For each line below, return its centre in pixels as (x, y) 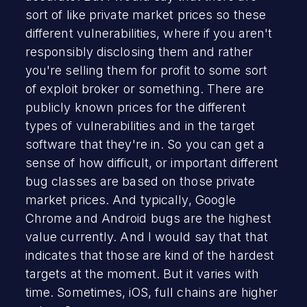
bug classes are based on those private (140, 181)
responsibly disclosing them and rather (139, 51)
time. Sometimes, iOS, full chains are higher (151, 292)
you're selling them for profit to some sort (146, 70)
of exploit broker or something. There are (144, 88)
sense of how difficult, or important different (152, 162)
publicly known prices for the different (135, 107)
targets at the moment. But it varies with (142, 273)
